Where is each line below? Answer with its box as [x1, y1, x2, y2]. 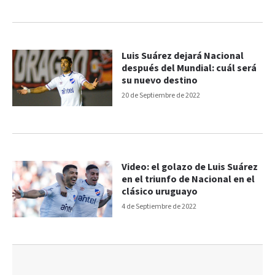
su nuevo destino [122, 74, 198, 88]
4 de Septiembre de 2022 [122, 201, 197, 211]
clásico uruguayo [122, 185, 198, 198]
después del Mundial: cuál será [122, 62, 257, 76]
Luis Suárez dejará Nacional [122, 50, 244, 63]
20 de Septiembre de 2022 [122, 91, 201, 101]
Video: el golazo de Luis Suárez [122, 160, 258, 174]
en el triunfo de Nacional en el [122, 172, 255, 186]
